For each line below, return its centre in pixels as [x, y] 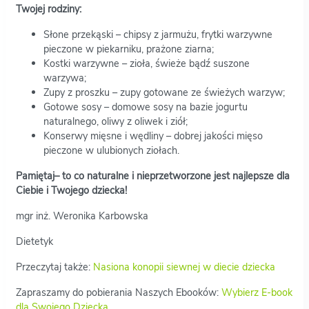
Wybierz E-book [257, 292]
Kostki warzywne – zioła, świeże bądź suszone [147, 63]
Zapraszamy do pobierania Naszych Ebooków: [119, 292]
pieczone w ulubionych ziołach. [111, 150]
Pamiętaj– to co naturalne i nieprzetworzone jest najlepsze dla [153, 176]
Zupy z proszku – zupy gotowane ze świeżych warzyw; [164, 92]
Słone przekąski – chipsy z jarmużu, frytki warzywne [158, 34]
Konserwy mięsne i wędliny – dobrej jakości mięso [153, 136]
